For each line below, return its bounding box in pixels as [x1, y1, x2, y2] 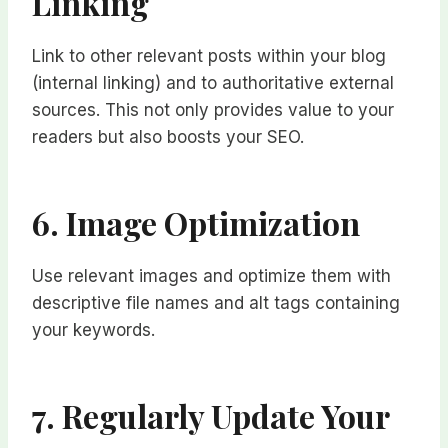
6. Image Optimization [32, 201, 360, 245]
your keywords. [32, 320, 155, 341]
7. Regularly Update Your [32, 394, 389, 438]
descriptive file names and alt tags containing [32, 293, 400, 314]
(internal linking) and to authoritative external [32, 73, 394, 94]
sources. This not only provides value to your [32, 100, 394, 121]
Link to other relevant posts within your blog [32, 46, 386, 67]
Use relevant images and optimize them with [32, 266, 391, 287]
